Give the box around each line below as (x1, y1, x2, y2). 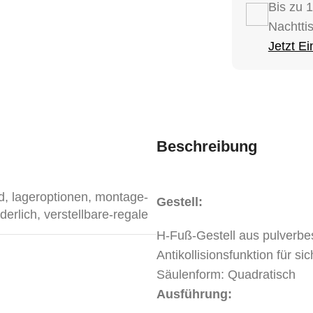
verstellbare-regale (44, 207, 148, 221)
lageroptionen (12, 189, 88, 204)
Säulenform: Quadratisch (156, 267, 296, 282)
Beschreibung (156, 137, 257, 155)
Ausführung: (156, 286, 232, 301)
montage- (95, 189, 148, 204)
